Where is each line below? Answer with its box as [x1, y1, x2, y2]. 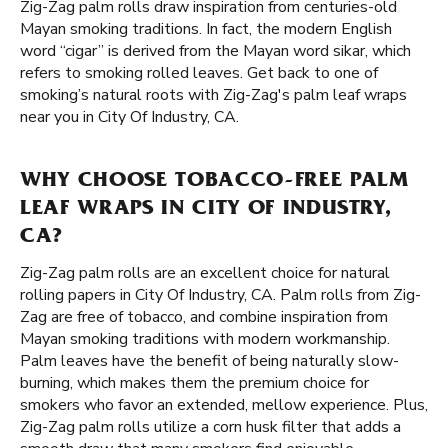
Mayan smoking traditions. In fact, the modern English [20, 18, 392, 40]
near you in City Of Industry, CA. [20, 106, 239, 128]
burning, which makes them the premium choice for [20, 372, 369, 394]
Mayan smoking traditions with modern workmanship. [20, 328, 390, 350]
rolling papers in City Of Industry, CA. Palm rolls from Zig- [20, 284, 421, 306]
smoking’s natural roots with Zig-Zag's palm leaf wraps [20, 84, 407, 106]
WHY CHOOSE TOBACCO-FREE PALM [20, 171, 409, 193]
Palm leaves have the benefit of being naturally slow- [20, 350, 399, 372]
